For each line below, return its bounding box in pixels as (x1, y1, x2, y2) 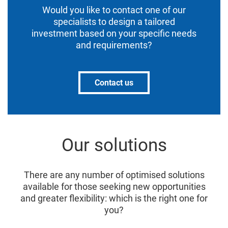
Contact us (95, 78, 133, 88)
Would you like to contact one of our (42, 5, 186, 15)
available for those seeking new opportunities (22, 181, 206, 192)
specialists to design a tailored (53, 16, 175, 27)
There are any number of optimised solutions (23, 169, 205, 180)
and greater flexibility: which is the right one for (20, 193, 208, 204)
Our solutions (61, 135, 167, 156)
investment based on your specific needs (32, 28, 196, 39)
